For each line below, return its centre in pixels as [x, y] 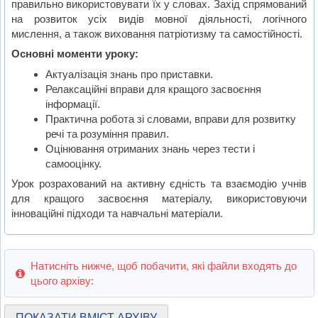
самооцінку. [73, 163]
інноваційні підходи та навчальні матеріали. [117, 214]
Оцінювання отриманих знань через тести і [150, 148]
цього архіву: [62, 281]
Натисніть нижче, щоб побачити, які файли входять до [163, 266]
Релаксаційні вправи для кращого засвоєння [153, 89]
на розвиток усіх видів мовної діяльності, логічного [159, 18]
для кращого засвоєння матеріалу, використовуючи [159, 199]
